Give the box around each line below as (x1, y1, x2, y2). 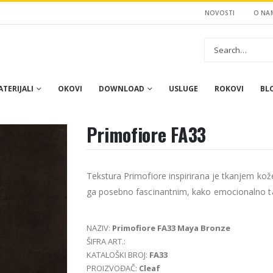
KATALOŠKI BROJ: (86, 249, 149, 260)
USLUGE (169, 83, 198, 94)
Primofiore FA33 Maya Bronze (112, 222, 230, 233)
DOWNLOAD (99, 83, 144, 94)
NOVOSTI (204, 9, 235, 17)
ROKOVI (214, 83, 244, 94)
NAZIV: (86, 222, 112, 233)
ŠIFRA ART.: (86, 236, 126, 247)
